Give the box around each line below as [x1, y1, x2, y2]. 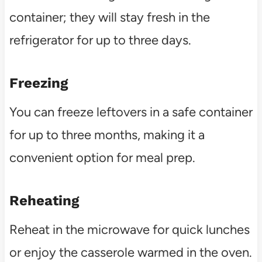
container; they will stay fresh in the [9, 9, 210, 25]
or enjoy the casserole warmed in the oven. [9, 244, 252, 260]
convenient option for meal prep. [9, 149, 195, 166]
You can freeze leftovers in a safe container [9, 104, 253, 120]
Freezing [9, 74, 68, 91]
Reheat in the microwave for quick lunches [9, 221, 250, 237]
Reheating [9, 192, 79, 209]
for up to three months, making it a [9, 126, 205, 143]
